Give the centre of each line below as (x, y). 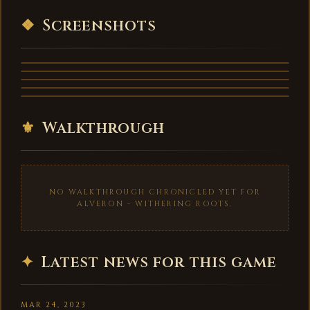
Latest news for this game (158, 263)
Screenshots (99, 26)
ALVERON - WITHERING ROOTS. (155, 204)
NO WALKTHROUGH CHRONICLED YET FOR (155, 192)
